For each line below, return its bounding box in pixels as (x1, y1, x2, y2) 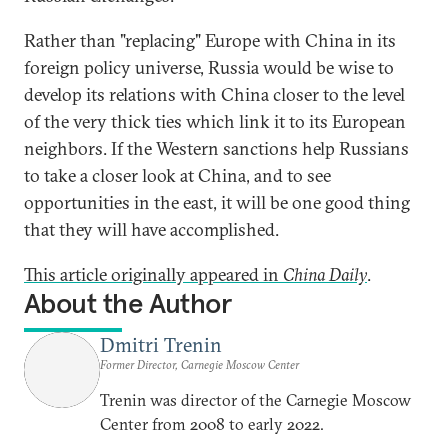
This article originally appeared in (24, 263, 283, 286)
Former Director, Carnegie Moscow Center (100, 357, 299, 372)
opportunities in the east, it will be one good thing (24, 191, 410, 214)
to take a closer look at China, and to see (24, 164, 331, 187)
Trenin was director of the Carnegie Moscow (100, 390, 411, 410)
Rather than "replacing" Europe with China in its (24, 29, 396, 52)
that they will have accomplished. (24, 218, 279, 241)
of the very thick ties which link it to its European (24, 110, 406, 133)
